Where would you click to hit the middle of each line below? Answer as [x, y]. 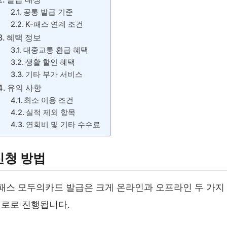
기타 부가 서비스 [54, 74]
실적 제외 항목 [50, 112]
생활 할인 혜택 [50, 62]
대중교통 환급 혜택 [55, 50]
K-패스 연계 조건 [54, 24]
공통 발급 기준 [48, 12]
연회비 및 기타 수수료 [63, 125]
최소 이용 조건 [48, 100]
